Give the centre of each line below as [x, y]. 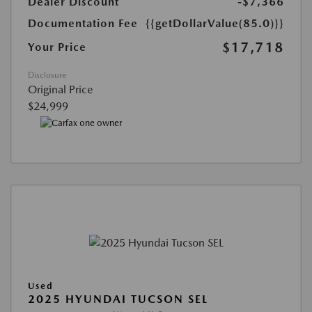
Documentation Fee [83, 24]
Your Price [57, 47]
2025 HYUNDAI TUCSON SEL [118, 299]
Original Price [61, 90]
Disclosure [47, 76]
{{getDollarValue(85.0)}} [215, 24]
